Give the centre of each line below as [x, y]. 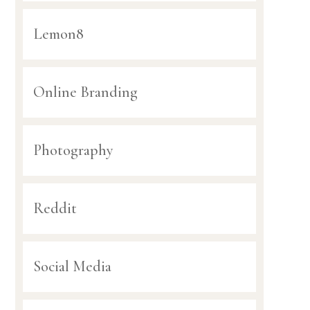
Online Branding [85, 92]
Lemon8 [58, 34]
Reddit [55, 209]
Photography [73, 151]
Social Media [72, 267]
